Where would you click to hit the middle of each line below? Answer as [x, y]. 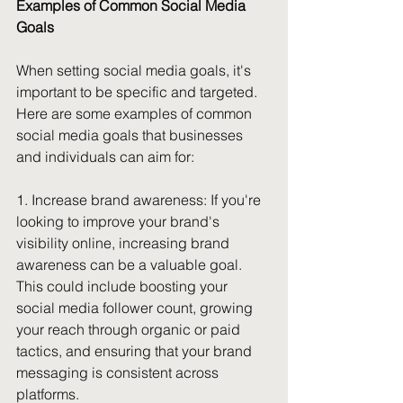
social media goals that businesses [131, 135]
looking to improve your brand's [120, 221]
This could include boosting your [124, 286]
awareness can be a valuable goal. [131, 264]
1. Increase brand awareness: [112, 200]
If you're [236, 200]
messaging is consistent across [119, 372]
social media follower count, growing [136, 308]
